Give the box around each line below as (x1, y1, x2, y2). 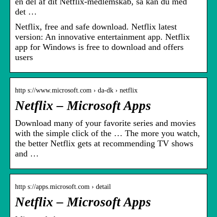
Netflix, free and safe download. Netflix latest (15, 22, 177, 32)
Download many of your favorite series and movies (15, 118, 196, 128)
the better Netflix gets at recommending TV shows (15, 139, 193, 149)
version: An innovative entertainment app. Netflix (15, 32, 190, 42)
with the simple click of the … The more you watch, (15, 128, 200, 139)
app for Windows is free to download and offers (15, 42, 184, 52)
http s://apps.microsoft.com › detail (15, 183, 111, 191)
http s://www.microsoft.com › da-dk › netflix (15, 87, 138, 94)
